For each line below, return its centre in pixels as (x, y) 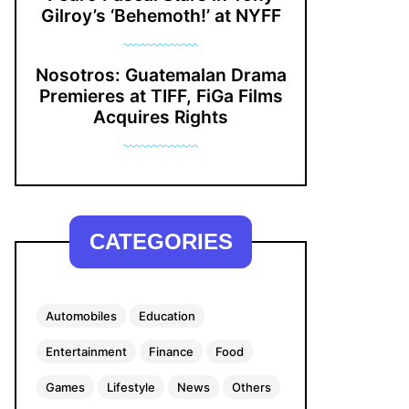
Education (167, 316)
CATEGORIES (161, 242)
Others (252, 388)
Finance (171, 352)
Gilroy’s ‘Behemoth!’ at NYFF (161, 16)
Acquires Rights (161, 117)
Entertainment (86, 352)
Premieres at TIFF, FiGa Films (161, 96)
